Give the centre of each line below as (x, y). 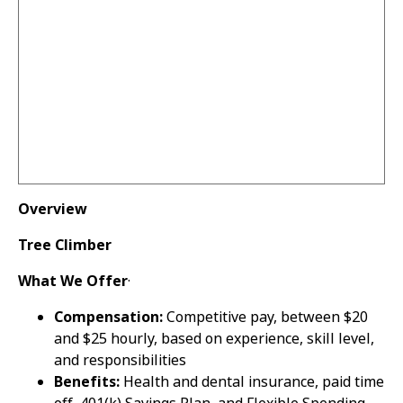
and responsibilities (120, 361)
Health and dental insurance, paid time (252, 382)
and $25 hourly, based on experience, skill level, (214, 339)
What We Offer (73, 282)
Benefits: (87, 382)
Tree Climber (65, 246)
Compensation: (108, 318)
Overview (53, 210)
